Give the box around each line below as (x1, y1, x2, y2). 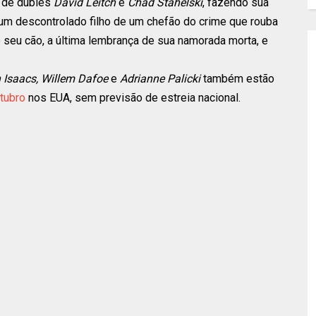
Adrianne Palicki (117, 71, 203, 85)
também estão (203, 71, 274, 85)
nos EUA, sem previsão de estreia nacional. (25, 90, 241, 104)
